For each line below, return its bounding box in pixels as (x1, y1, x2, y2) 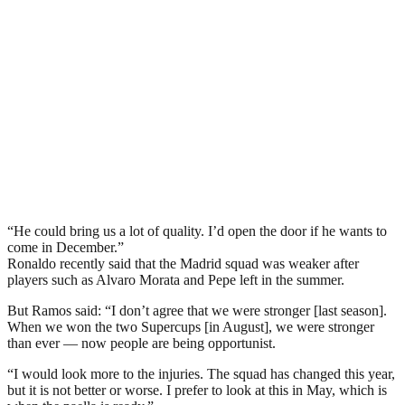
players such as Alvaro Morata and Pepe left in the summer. (7, 271, 344, 287)
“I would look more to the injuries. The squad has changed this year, (7, 365, 395, 381)
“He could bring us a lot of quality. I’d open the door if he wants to (7, 222, 387, 239)
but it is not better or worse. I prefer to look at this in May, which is (7, 381, 387, 398)
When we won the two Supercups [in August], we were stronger (7, 318, 374, 334)
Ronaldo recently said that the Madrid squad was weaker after (7, 255, 359, 271)
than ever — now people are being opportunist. (7, 334, 276, 351)
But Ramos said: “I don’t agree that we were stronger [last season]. (7, 302, 387, 318)
